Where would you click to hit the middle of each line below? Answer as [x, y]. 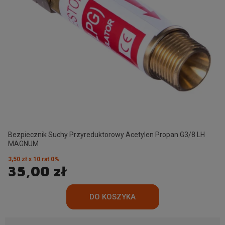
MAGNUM [23, 143]
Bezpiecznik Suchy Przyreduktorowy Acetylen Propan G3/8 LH [106, 134]
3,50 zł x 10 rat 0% [34, 159]
